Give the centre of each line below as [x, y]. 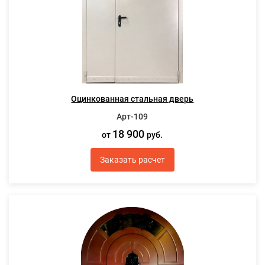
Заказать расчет [132, 159]
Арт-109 [132, 117]
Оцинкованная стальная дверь [132, 99]
